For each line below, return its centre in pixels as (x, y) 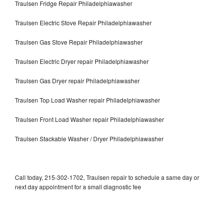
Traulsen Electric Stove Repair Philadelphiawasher (83, 22)
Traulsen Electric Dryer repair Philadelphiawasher (82, 61)
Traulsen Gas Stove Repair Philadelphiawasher (79, 42)
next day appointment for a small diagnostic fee (78, 186)
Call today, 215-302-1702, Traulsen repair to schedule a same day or (107, 177)
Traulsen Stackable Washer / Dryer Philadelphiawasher (89, 138)
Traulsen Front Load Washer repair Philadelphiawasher (89, 119)
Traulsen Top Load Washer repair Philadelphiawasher (87, 100)
